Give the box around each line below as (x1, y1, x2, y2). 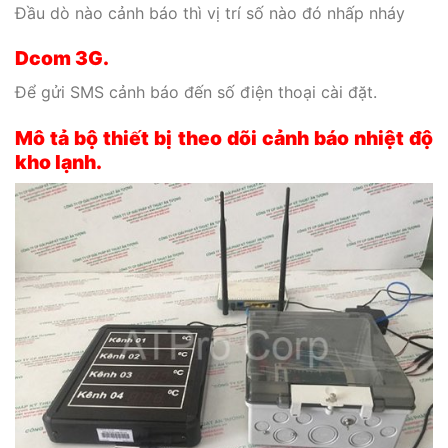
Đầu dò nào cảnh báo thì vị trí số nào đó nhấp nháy (15, 2, 405, 23)
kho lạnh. (15, 149, 102, 174)
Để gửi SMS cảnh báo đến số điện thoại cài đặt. (15, 82, 377, 102)
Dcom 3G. (15, 46, 109, 71)
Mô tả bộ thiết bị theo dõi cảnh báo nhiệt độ (15, 125, 433, 150)
